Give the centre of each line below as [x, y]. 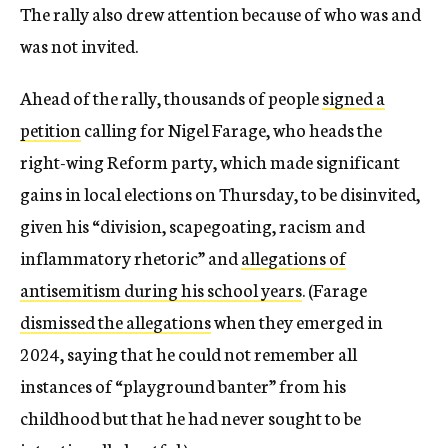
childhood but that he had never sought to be [190, 416]
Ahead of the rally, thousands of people [171, 96]
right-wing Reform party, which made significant [210, 160]
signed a [353, 96]
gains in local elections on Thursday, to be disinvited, [220, 192]
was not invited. [79, 44]
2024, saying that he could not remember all [188, 352]
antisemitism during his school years [161, 288]
